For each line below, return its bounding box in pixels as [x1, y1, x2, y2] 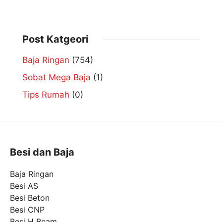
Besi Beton [10, 193, 50, 203]
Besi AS [10, 181, 38, 191]
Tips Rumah [22, 90, 69, 100]
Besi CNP [10, 205, 45, 215]
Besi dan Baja [10, 146, 74, 159]
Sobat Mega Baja [22, 72, 91, 83]
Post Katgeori [22, 33, 88, 46]
